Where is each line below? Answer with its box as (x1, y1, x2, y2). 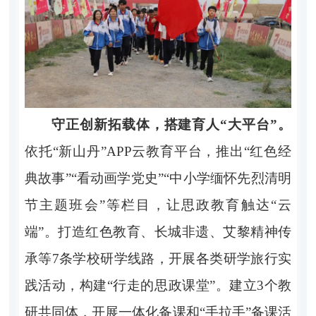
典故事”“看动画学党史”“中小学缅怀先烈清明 (24, 171, 292, 186)
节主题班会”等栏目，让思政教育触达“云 (24, 197, 292, 213)
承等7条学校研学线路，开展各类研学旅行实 (24, 251, 292, 267)
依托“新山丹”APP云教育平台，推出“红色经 (24, 144, 292, 159)
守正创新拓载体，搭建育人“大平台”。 (51, 117, 292, 133)
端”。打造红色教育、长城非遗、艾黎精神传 (24, 224, 292, 240)
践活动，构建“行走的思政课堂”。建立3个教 (24, 278, 292, 293)
